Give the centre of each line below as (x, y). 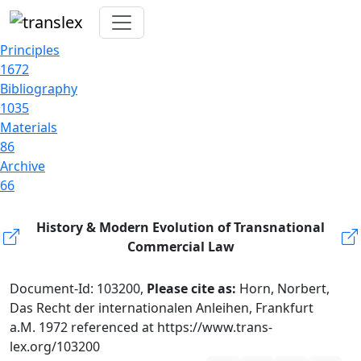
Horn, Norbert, (284, 288)
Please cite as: (193, 288)
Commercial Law (180, 247)
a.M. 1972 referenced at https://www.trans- (141, 327)
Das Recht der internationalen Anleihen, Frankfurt (162, 308)
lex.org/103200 (55, 346)
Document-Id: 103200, (78, 288)
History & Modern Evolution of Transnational (180, 227)
